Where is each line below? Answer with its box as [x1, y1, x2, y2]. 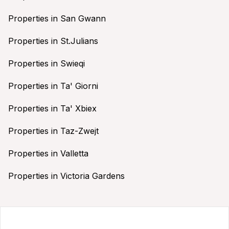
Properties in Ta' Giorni [8, 80, 98, 91]
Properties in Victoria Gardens [8, 170, 125, 181]
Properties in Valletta [8, 148, 88, 158]
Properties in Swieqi [8, 58, 85, 68]
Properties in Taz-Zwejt [8, 125, 99, 136]
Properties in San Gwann [8, 13, 106, 24]
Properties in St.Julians [8, 35, 98, 46]
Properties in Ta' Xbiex [8, 103, 97, 113]
